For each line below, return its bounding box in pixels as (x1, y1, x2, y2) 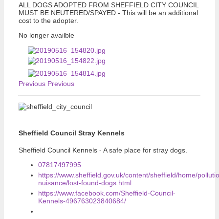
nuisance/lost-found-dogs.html (38, 179, 131, 187)
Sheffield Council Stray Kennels (19, 129, 125, 137)
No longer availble (19, 31, 74, 39)
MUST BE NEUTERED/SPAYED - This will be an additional (19, 8, 198, 17)
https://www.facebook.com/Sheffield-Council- (38, 189, 175, 197)
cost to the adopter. (19, 16, 78, 24)
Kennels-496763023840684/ (38, 197, 126, 205)
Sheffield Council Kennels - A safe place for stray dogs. (19, 146, 187, 154)
